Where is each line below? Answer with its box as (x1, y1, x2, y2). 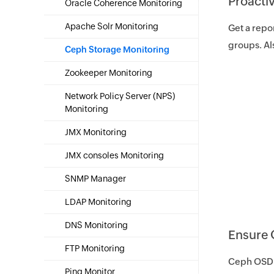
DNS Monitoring (65, 220, 128, 230)
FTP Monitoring (65, 243, 125, 253)
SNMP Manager (65, 174, 126, 183)
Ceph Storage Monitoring (65, 45, 169, 54)
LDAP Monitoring (65, 197, 131, 207)
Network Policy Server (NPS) (65, 91, 175, 101)
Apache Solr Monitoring (65, 21, 158, 31)
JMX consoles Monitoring (65, 150, 164, 160)
